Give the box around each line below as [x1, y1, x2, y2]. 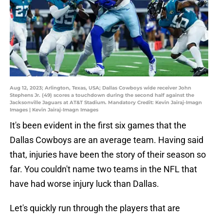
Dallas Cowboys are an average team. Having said [10, 135, 203, 145]
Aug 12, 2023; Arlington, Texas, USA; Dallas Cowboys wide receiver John [10, 85, 191, 91]
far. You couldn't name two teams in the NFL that [10, 164, 197, 175]
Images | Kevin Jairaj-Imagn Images [10, 107, 98, 113]
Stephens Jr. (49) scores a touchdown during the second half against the [10, 92, 194, 99]
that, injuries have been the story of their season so [10, 149, 206, 160]
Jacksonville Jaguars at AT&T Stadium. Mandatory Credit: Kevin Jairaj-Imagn [10, 99, 202, 106]
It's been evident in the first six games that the [10, 120, 186, 131]
